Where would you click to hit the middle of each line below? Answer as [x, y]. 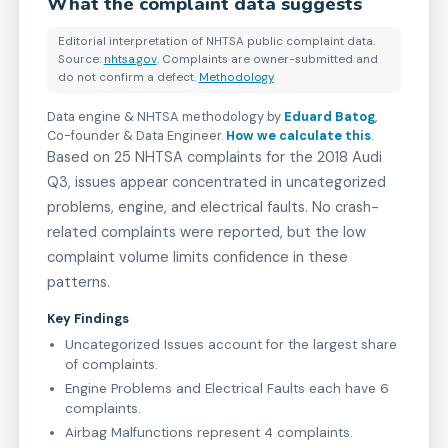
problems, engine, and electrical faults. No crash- [212, 206]
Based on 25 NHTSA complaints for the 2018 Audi [214, 156]
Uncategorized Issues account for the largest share [230, 344]
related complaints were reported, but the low [206, 231]
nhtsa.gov [130, 59]
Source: [79, 59]
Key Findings [87, 318]
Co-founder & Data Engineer [133, 135]
